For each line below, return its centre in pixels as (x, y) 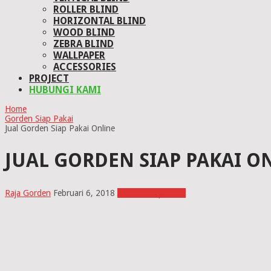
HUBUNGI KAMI (65, 90)
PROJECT (49, 78)
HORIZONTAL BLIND (100, 21)
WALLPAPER (79, 55)
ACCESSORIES (85, 67)
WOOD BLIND (84, 32)
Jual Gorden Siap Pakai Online (60, 128)
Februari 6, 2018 (84, 193)
